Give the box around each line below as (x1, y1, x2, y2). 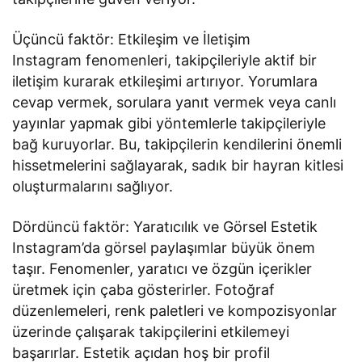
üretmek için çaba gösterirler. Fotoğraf (12, 280, 276, 298)
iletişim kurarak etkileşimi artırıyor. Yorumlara (12, 72, 318, 90)
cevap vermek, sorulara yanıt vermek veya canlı (12, 93, 337, 111)
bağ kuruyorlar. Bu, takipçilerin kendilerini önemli (12, 135, 343, 153)
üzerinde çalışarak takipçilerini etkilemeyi (12, 322, 290, 340)
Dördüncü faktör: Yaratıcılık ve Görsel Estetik (12, 217, 318, 235)
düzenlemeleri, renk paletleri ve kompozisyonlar (12, 301, 338, 319)
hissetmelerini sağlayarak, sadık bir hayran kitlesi (12, 156, 344, 174)
